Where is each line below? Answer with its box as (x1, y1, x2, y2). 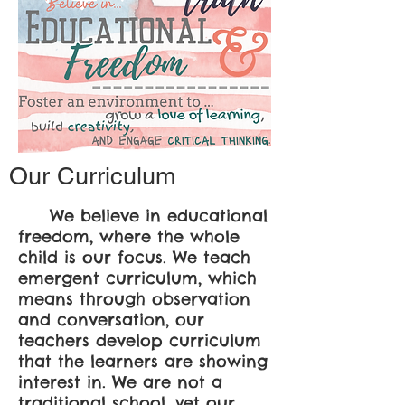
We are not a (112, 371, 222, 392)
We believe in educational (18, 204, 268, 226)
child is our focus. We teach (18, 246, 250, 268)
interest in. (18, 371, 112, 392)
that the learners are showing (18, 350, 268, 372)
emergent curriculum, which (18, 267, 257, 288)
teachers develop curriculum (18, 329, 261, 351)
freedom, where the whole (18, 225, 240, 247)
